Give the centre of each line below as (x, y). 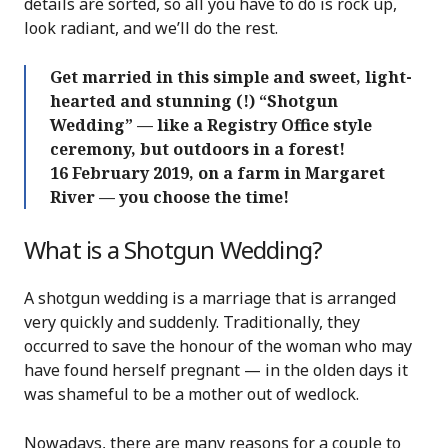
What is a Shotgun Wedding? (173, 249)
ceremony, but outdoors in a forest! (197, 148)
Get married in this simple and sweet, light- (231, 76)
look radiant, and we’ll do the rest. (151, 27)
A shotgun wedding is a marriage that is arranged (210, 297)
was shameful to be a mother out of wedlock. (191, 393)
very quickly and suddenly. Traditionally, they (192, 321)
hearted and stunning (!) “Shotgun (194, 100)
